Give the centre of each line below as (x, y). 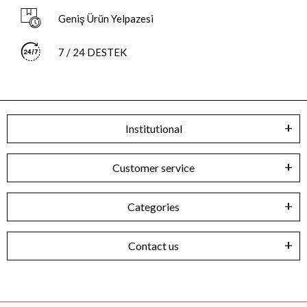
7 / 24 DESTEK (92, 52)
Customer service (153, 167)
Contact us (153, 245)
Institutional (153, 128)
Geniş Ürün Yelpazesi (106, 19)
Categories (153, 206)
